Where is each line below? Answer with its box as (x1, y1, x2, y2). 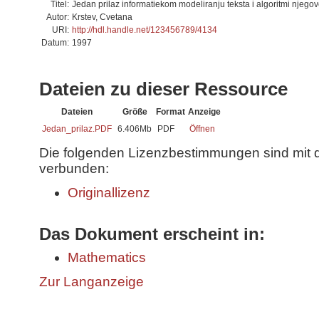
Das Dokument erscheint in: (39, 224, 265, 244)
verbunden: (39, 160, 109, 176)
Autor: (46, 12, 69, 22)
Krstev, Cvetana (72, 12, 132, 22)
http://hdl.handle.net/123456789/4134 (72, 25, 217, 35)
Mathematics (68, 249, 146, 265)
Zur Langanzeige (39, 273, 144, 289)
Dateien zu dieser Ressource (39, 78, 288, 100)
